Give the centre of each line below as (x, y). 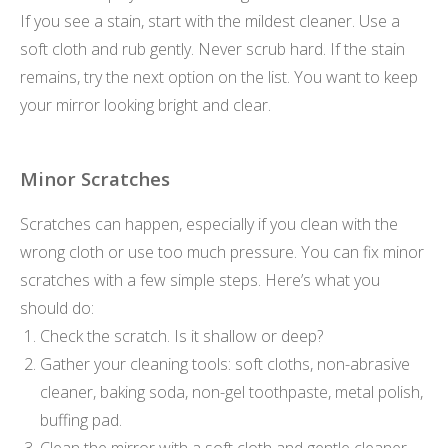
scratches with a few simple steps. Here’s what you (200, 279)
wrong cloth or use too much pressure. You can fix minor (222, 251)
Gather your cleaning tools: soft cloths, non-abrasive (225, 363)
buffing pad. (81, 419)
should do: (57, 307)
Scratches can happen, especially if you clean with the (209, 223)
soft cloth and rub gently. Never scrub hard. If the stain (212, 49)
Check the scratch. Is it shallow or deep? (181, 335)
